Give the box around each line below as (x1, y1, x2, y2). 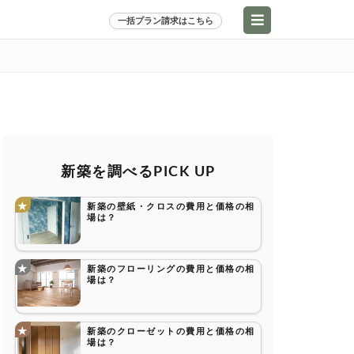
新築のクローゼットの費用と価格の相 (87, 327, 255, 336)
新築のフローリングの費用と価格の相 (87, 265, 255, 273)
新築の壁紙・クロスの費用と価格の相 (87, 202, 255, 211)
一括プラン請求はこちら (118, 17, 213, 25)
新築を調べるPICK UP (61, 165, 216, 179)
